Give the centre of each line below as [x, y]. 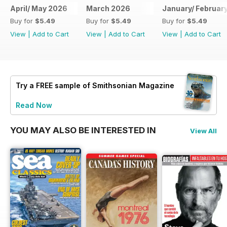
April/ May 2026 [39, 8]
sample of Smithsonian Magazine [113, 85]
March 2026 [108, 8]
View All [203, 130]
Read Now [34, 105]
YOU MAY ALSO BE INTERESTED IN [83, 130]
